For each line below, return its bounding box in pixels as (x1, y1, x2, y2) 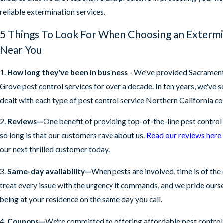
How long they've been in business (7, 67, 128, 77)
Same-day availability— (7, 166, 91, 176)
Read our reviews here (146, 131, 221, 140)
